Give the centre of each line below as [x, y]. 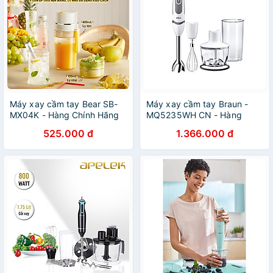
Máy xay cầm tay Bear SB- [64, 104]
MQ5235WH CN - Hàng [194, 115]
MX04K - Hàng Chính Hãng [65, 115]
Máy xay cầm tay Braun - [197, 104]
